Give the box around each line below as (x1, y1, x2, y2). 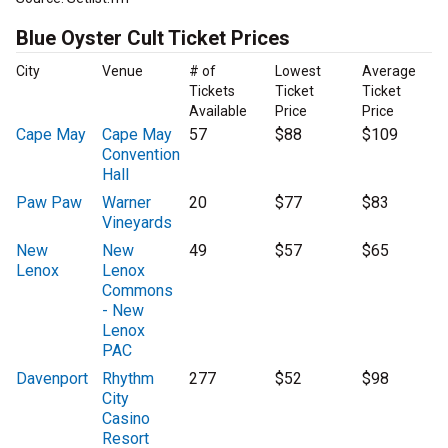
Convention (102, 145, 181, 165)
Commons (102, 281, 174, 301)
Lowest (275, 63, 322, 80)
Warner (102, 193, 152, 213)
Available (188, 103, 247, 120)
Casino (102, 409, 151, 429)
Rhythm (102, 369, 155, 389)
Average (361, 63, 416, 80)
